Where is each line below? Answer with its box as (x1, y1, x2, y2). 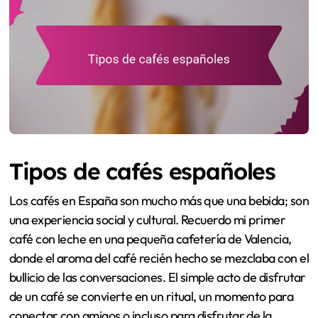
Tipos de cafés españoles (9, 157, 276, 186)
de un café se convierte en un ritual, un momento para (9, 287, 294, 305)
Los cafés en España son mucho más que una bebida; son (9, 192, 309, 209)
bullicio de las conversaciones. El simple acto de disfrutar (9, 268, 306, 285)
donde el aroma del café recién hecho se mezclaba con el (9, 249, 309, 266)
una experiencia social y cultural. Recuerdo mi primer (9, 211, 286, 228)
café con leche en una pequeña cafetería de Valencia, (9, 230, 292, 247)
